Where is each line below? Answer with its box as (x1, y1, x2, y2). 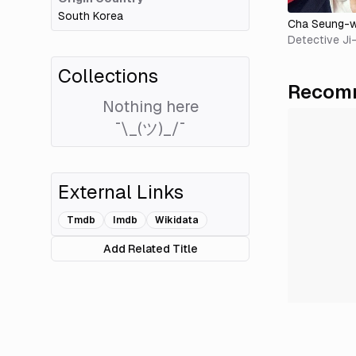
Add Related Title (103, 242, 198, 256)
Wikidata (155, 215, 199, 226)
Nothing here (102, 98, 199, 116)
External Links (58, 181, 184, 203)
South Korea (58, 10, 123, 23)
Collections (58, 65, 158, 87)
